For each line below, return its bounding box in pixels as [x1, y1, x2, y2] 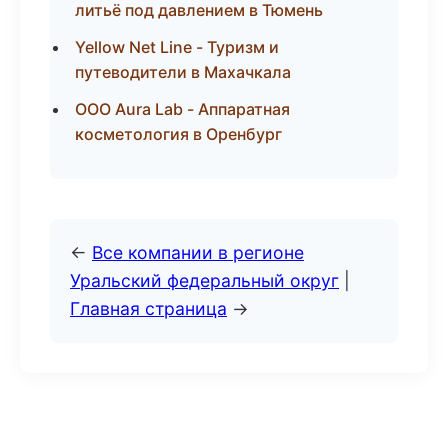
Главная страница [70, 298, 227, 319]
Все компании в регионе [92, 242, 304, 263]
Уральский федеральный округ [70, 270, 339, 291]
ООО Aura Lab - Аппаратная [75, 99, 290, 119]
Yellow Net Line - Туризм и [75, 37, 279, 57]
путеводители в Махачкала [75, 62, 291, 82]
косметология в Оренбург [75, 124, 282, 144]
